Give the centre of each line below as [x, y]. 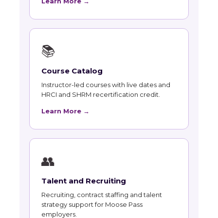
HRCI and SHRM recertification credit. [101, 95]
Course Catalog [72, 71]
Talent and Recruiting [84, 181]
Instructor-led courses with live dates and [106, 85]
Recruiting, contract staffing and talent [102, 195]
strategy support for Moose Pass [92, 205]
